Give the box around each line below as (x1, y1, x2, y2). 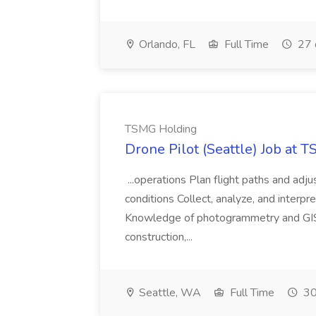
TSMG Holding (125, 121, 197, 137)
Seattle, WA (136, 285, 201, 300)
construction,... (125, 229, 195, 245)
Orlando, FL (136, 37, 195, 52)
